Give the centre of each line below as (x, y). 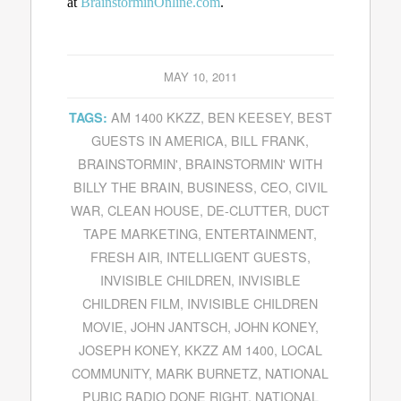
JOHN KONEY (274, 327)
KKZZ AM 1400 (229, 350)
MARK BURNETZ (207, 373)
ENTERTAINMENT (260, 234)
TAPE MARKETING (141, 234)
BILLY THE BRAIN (126, 187)
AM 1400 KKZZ (155, 117)
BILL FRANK (269, 141)
